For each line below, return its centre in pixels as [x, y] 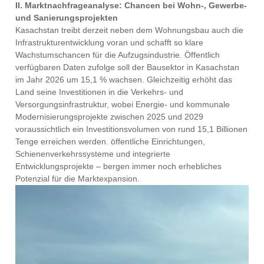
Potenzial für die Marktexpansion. [78, 179]
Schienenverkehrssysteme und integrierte [93, 154]
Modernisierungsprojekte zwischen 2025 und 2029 [110, 117]
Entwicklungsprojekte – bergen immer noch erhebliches [119, 166]
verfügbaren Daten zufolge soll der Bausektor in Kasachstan [128, 67]
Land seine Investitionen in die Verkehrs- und [100, 92]
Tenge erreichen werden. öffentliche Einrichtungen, [110, 142]
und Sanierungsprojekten [69, 18]
